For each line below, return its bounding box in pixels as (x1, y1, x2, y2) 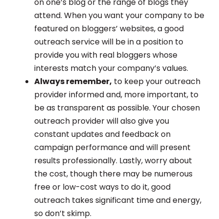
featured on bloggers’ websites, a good (34, 23, 184, 35)
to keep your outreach (112, 76, 200, 88)
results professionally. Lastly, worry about (34, 155, 192, 167)
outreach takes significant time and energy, (34, 195, 201, 206)
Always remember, (34, 76, 112, 88)
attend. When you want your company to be (34, 10, 204, 22)
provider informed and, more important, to (34, 89, 198, 101)
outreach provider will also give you (34, 115, 169, 127)
